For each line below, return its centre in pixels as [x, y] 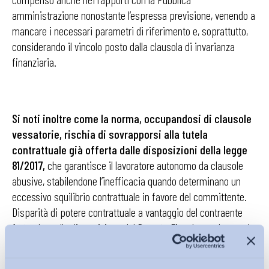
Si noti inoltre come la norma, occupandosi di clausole [132, 118]
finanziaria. [34, 62]
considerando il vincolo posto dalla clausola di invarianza [123, 46]
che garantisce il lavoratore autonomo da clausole [144, 165]
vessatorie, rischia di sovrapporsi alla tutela [110, 134]
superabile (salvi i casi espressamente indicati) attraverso [127, 243]
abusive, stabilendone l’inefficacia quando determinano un [126, 181]
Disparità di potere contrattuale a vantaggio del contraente [127, 212]
